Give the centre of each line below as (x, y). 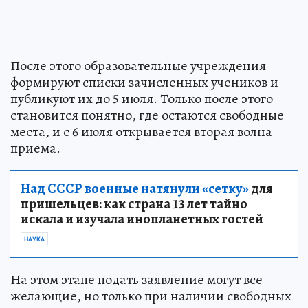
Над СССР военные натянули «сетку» (135, 188)
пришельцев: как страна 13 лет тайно (134, 203)
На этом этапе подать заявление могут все (136, 279)
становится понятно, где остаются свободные (147, 115)
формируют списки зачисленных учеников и (144, 82)
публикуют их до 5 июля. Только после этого (142, 98)
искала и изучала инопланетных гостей (142, 219)
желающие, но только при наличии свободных (151, 296)
